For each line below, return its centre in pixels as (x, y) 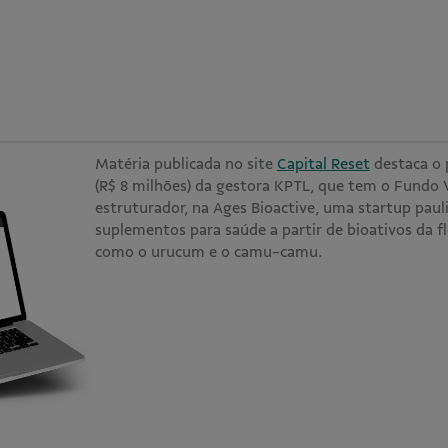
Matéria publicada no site (185, 163)
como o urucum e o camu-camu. (210, 251)
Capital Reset (323, 163)
